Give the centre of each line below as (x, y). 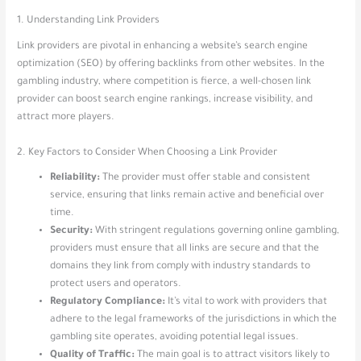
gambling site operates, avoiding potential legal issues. (175, 338)
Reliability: (75, 178)
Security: (72, 232)
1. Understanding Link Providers (89, 21)
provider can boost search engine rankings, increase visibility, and (165, 100)
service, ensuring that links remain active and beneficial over (187, 196)
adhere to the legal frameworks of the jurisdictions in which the (194, 320)
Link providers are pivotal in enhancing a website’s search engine (163, 46)
